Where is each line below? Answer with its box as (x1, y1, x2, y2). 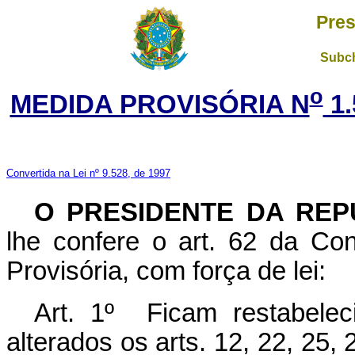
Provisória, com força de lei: (6, 256, 326, 285)
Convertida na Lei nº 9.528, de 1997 (6, 166, 170, 179)
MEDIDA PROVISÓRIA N (10, 90, 310, 119)
